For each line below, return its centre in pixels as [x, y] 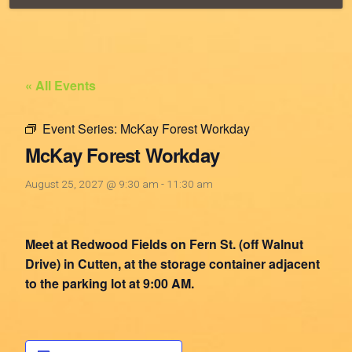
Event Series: [81, 128]
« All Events [60, 85]
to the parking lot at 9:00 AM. [110, 283]
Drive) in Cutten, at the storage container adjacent [172, 264]
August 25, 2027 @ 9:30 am [92, 184]
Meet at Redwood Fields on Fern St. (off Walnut [164, 244]
